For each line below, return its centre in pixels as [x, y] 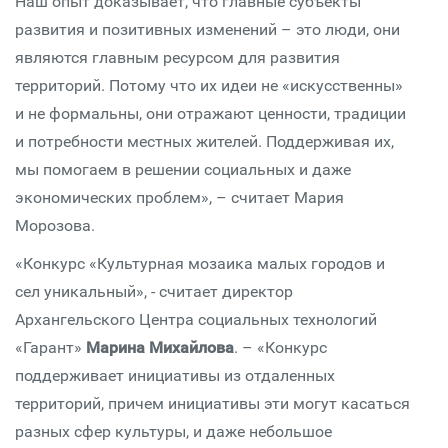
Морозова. [55, 225]
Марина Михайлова [160, 347]
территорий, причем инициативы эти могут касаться [212, 403]
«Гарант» [50, 347]
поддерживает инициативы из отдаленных [175, 375]
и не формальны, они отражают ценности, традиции [210, 113]
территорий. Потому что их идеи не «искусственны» [209, 85]
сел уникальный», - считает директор [154, 291]
